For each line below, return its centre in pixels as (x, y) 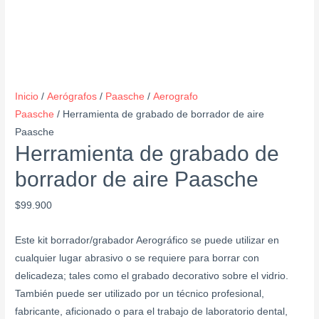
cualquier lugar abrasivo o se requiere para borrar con (137, 258)
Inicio (27, 96)
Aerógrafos (72, 96)
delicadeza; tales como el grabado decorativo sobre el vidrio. (152, 276)
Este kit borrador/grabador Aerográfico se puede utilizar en (147, 240)
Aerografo (176, 96)
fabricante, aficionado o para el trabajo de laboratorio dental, (152, 311)
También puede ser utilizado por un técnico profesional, (140, 293)
